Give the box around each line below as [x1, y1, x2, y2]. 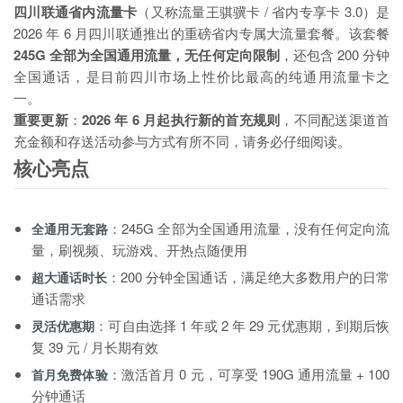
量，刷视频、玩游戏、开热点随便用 [31, 239, 247, 259]
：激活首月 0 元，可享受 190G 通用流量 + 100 [107, 363, 390, 383]
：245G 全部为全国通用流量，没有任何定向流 [108, 218, 390, 237]
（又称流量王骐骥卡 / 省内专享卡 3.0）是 [137, 2, 390, 22]
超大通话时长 [31, 267, 108, 286]
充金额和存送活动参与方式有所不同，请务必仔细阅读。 [13, 131, 351, 151]
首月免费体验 [31, 364, 108, 383]
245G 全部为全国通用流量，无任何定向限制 [13, 45, 280, 66]
